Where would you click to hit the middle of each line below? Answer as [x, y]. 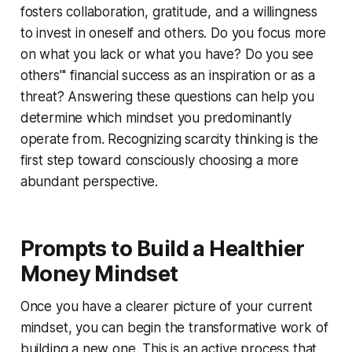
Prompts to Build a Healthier [162, 248]
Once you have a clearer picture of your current [166, 306]
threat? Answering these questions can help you [167, 96]
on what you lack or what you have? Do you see [167, 54]
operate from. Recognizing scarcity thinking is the [169, 139]
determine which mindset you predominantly [156, 117]
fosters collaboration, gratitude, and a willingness [169, 11]
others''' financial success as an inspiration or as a [167, 75]
